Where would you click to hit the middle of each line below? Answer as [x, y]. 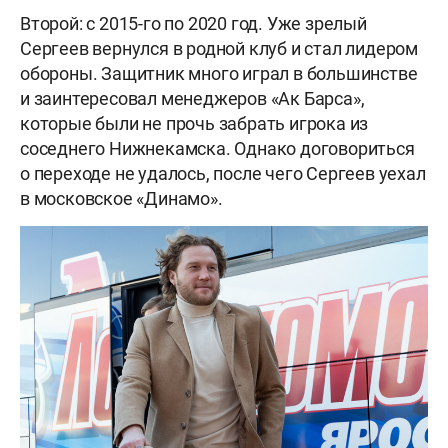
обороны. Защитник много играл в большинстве [219, 73]
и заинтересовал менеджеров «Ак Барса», [192, 98]
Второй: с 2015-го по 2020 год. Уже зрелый [193, 23]
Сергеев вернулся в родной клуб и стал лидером [219, 48]
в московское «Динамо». [123, 198]
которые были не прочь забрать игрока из [194, 123]
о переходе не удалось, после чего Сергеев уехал [223, 173]
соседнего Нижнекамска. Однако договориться [217, 148]
